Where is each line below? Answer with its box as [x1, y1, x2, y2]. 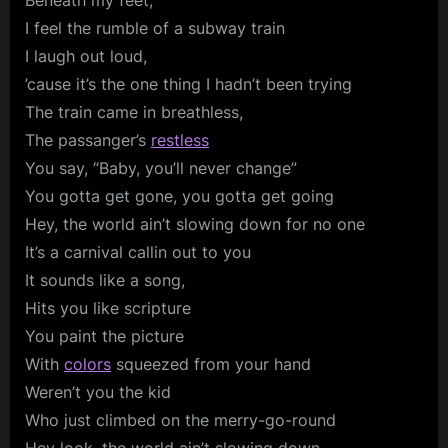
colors [64, 354, 111, 375]
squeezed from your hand [111, 354, 311, 375]
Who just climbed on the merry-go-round [25, 410, 336, 431]
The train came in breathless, [25, 102, 243, 123]
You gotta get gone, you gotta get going [25, 186, 334, 207]
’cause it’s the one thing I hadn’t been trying [25, 74, 352, 95]
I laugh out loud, [25, 46, 147, 67]
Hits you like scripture [25, 298, 191, 319]
